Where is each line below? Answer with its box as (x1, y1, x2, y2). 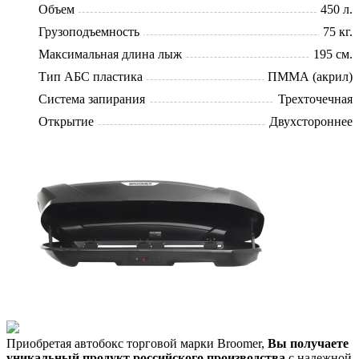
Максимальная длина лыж (38, 46, 182, 61)
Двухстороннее (269, 114, 353, 128)
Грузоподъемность (38, 24, 139, 38)
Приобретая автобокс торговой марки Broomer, (6, 336, 268, 350)
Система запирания (38, 91, 145, 106)
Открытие (38, 114, 94, 128)
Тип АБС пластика (38, 69, 143, 83)
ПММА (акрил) (268, 69, 353, 83)
